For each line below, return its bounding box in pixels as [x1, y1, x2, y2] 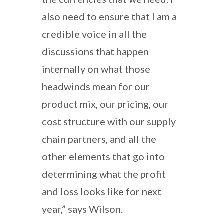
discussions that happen [42, 45, 149, 57]
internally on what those [42, 62, 150, 75]
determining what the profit [42, 167, 166, 180]
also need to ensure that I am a [42, 10, 177, 22]
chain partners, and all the [42, 132, 156, 145]
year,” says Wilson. [42, 202, 123, 215]
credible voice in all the [42, 27, 147, 40]
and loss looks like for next [42, 185, 161, 197]
